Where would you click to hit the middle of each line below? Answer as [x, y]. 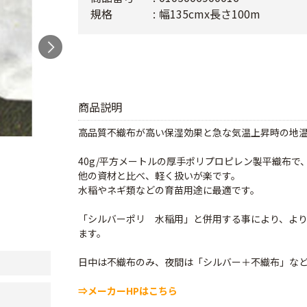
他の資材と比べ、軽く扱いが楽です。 [159, 175]
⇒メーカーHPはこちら [128, 291]
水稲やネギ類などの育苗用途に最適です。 [169, 190]
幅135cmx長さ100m [210, 14]
